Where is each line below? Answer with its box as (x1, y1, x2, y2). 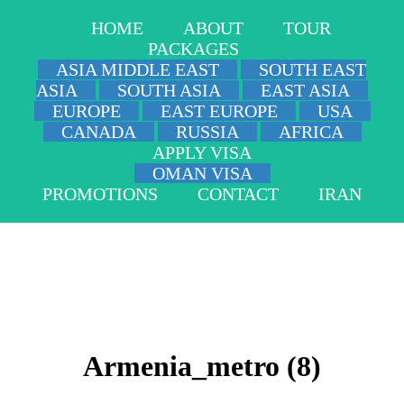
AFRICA (278, 122, 344, 142)
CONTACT (197, 184, 279, 204)
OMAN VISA (151, 163, 252, 183)
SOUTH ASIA (117, 80, 221, 100)
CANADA (60, 122, 136, 142)
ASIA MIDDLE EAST (56, 60, 219, 79)
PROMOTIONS (42, 184, 158, 204)
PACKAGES (147, 39, 239, 59)
